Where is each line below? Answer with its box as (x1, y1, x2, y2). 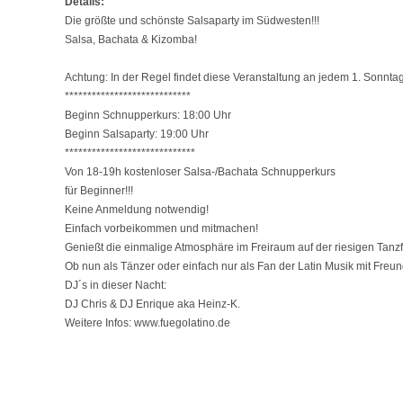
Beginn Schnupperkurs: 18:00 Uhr (65, 109, 231, 121)
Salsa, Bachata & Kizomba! (65, 33, 197, 46)
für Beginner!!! (65, 184, 133, 197)
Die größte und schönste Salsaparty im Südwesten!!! (65, 14, 319, 27)
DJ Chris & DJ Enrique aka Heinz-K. (65, 298, 240, 310)
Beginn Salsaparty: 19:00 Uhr (65, 128, 209, 140)
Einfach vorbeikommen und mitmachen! (65, 222, 258, 235)
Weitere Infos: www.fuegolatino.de (65, 317, 230, 329)
